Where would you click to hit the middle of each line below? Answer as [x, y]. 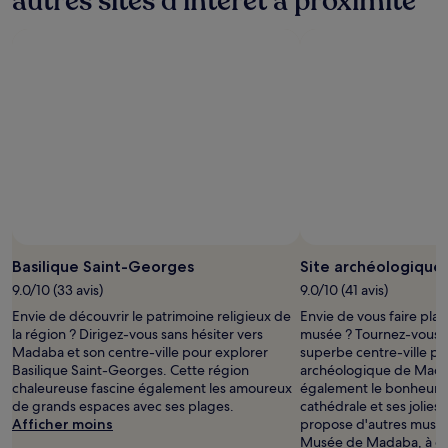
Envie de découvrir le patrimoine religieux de [151, 316]
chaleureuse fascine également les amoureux [152, 388]
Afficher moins [62, 424]
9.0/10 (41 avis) [344, 290]
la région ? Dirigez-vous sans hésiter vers [137, 334]
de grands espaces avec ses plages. [123, 406]
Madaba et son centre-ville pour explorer [140, 352]
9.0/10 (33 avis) [57, 290]
